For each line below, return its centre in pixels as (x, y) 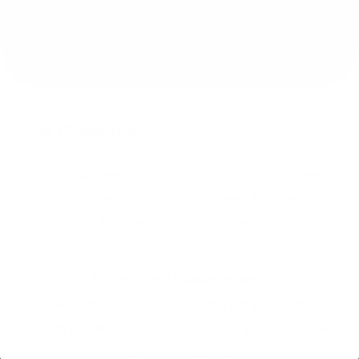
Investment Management (179, 277)
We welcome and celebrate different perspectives (179, 304)
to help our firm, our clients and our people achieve (179, 328)
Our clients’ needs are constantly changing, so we (173, 173)
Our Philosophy (85, 131)
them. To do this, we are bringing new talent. (158, 221)
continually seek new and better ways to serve (163, 197)
